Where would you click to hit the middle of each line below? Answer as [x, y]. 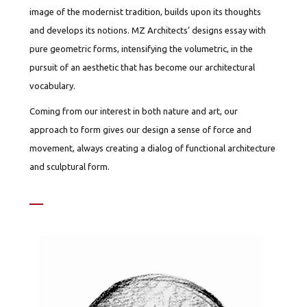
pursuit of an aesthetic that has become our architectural [143, 67]
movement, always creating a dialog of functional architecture [153, 148]
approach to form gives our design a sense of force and [141, 130]
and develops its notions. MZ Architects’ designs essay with [148, 30]
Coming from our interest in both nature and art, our [134, 111]
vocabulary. [53, 86]
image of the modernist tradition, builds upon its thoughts [146, 12]
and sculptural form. [70, 167]
